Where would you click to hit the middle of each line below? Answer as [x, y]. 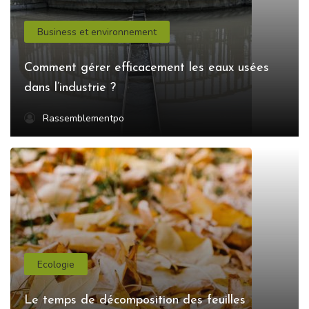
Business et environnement [97, 32]
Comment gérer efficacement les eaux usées [147, 68]
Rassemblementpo [83, 119]
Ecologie [56, 264]
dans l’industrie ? [70, 88]
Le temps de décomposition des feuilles [135, 301]
